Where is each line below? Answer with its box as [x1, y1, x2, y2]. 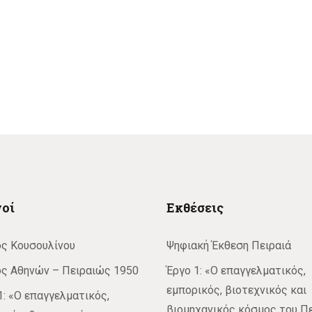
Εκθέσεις [166, 199, 224, 217]
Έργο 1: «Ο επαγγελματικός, [166, 264, 306, 278]
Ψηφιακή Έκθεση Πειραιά [166, 239, 291, 253]
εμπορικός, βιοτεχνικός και [166, 283, 306, 297]
